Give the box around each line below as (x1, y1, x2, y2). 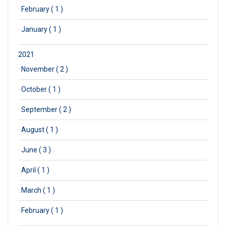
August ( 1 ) (21, 125, 58, 134)
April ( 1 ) (21, 165, 49, 174)
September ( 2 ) (21, 105, 71, 114)
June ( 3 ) (21, 145, 51, 154)
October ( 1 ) (21, 85, 61, 93)
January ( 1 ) (21, 25, 61, 33)
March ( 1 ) (21, 186, 55, 194)
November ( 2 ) (21, 65, 68, 73)
